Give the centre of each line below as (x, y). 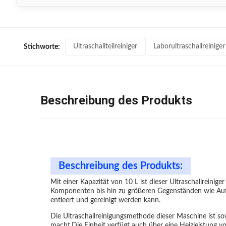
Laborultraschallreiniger (189, 46)
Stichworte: (42, 47)
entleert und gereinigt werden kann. (105, 200)
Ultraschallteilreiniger (105, 46)
